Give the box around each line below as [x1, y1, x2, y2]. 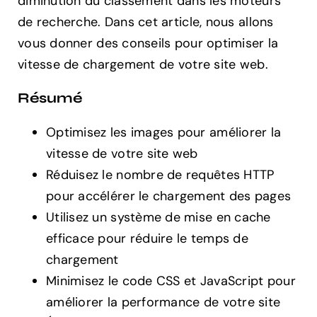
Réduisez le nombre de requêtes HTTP [46, 166, 275, 183]
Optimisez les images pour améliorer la [46, 123, 282, 141]
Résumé [18, 88, 83, 107]
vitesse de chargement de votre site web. [18, 55, 268, 73]
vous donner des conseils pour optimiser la [18, 34, 279, 52]
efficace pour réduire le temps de [46, 229, 248, 247]
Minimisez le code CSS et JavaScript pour [46, 272, 296, 289]
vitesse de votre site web [46, 144, 198, 162]
